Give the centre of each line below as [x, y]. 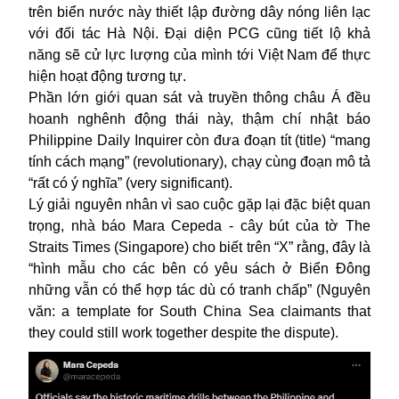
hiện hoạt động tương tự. [107, 76]
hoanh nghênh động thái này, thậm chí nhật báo [199, 118]
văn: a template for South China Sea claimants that [199, 311]
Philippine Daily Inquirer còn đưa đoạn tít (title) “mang [199, 140]
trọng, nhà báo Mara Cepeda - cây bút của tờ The [199, 225]
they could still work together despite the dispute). [183, 332]
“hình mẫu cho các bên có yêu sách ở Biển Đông [199, 268]
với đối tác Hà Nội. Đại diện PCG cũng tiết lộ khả [199, 33]
